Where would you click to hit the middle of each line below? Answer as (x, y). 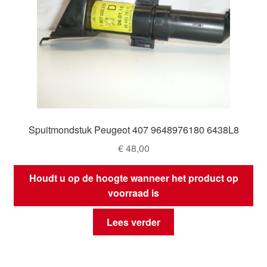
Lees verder (133, 222)
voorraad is (133, 193)
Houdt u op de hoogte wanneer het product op (133, 178)
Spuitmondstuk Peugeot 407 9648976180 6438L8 (133, 129)
